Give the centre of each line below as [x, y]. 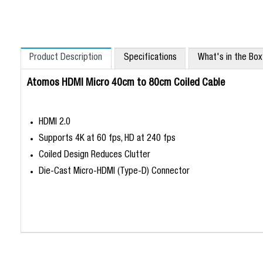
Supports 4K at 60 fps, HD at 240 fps [107, 139]
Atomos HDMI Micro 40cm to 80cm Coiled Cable [126, 83]
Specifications [150, 58]
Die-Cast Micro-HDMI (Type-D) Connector [114, 172]
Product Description [66, 58]
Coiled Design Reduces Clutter [94, 155]
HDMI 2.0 [54, 122]
